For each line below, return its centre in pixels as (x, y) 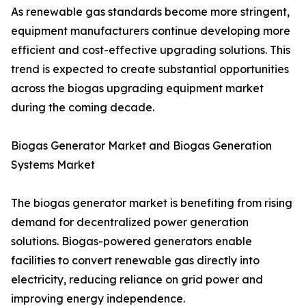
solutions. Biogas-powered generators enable (131, 241)
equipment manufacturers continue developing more (151, 31)
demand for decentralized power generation (130, 222)
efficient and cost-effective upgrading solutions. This (151, 50)
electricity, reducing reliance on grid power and (137, 280)
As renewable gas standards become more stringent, (150, 12)
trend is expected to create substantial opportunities (150, 69)
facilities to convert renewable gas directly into (135, 261)
